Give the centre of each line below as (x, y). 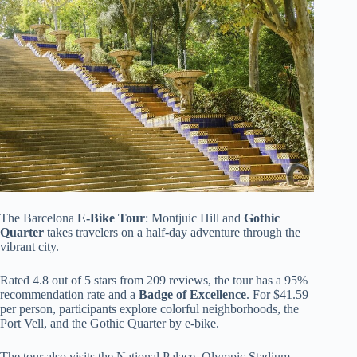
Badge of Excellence (192, 294)
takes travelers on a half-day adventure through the (172, 232)
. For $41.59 (277, 294)
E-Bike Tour (111, 218)
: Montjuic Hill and (194, 218)
